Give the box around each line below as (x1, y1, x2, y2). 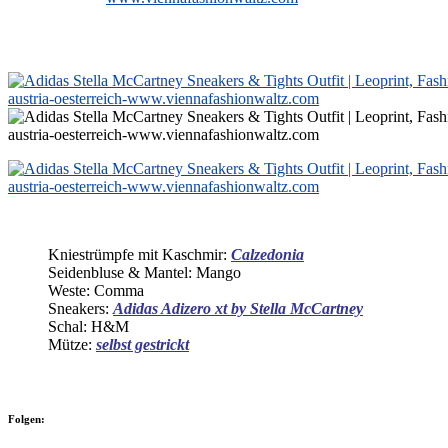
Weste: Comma (48, 281, 144, 299)
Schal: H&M (48, 317, 129, 335)
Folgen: (8, 412, 45, 425)
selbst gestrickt (96, 335, 189, 353)
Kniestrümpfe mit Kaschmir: (48, 245, 231, 263)
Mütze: (48, 335, 96, 353)
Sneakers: (48, 299, 113, 317)
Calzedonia (231, 245, 304, 263)
